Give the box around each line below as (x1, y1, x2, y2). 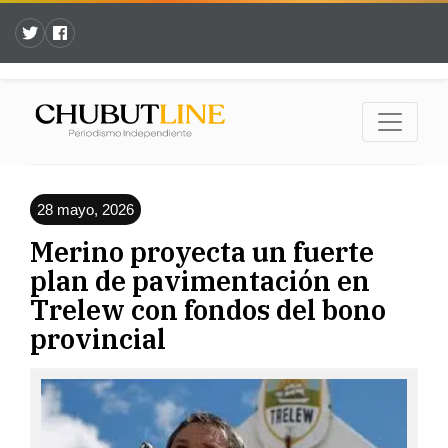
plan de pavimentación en (30, 263, 370, 299)
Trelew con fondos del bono (30, 292, 386, 328)
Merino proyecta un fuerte (30, 234, 374, 270)
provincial (30, 321, 166, 357)
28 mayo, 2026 (37, 201, 134, 219)
